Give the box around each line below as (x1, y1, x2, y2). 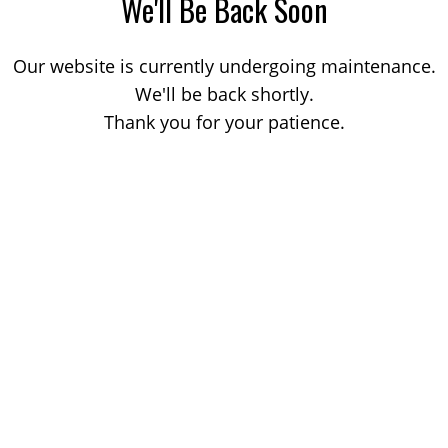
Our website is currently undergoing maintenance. (12, 54, 436, 78)
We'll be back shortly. (134, 82, 314, 106)
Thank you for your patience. (103, 110, 345, 134)
